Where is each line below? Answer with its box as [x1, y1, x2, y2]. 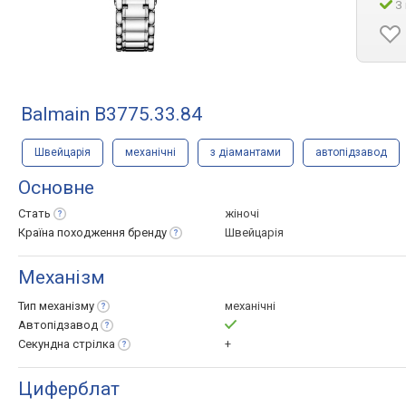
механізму [39, 299, 94, 313]
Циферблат [18, 378, 120, 400]
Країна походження [18, 226, 128, 239]
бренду [128, 226, 167, 239]
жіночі [225, 207, 259, 220]
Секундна [18, 337, 72, 351]
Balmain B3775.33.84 [21, 103, 202, 125]
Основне [18, 177, 94, 198]
